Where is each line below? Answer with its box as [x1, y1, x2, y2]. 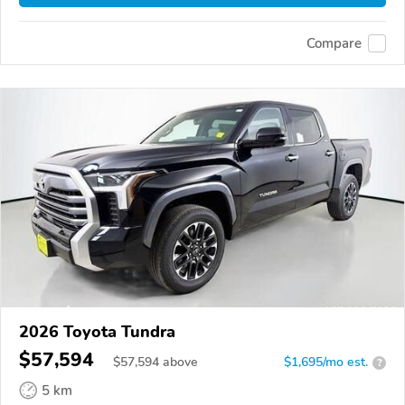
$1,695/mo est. [284, 353, 368, 372]
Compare [306, 33, 362, 52]
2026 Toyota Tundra [19, 321, 175, 344]
